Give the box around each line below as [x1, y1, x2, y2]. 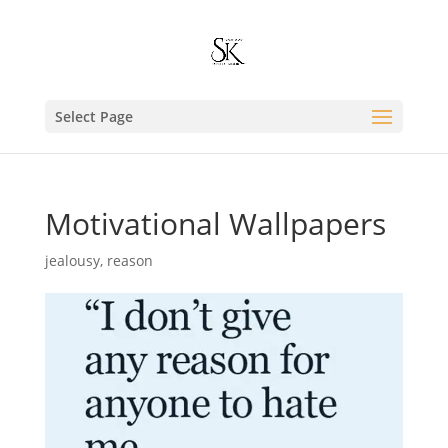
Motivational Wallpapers [44, 203, 386, 244]
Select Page [54, 107, 133, 126]
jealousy [44, 251, 100, 270]
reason [106, 251, 153, 270]
